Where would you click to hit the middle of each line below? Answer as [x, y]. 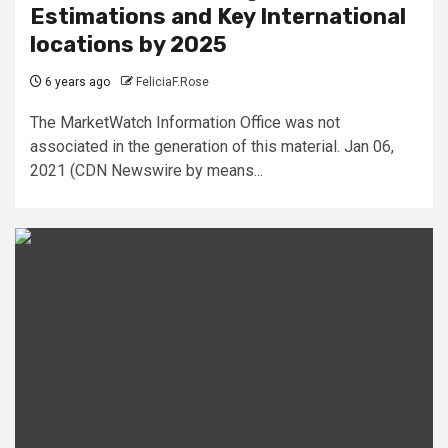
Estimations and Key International [218, 16]
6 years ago [76, 81]
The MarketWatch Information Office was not [185, 122]
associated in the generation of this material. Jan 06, [212, 146]
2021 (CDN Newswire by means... [146, 170]
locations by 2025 [128, 44]
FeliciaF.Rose [172, 81]
